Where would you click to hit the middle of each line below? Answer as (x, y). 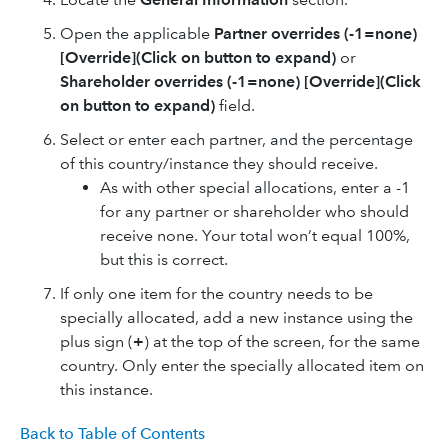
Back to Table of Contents (112, 433)
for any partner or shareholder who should (254, 211)
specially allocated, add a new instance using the (236, 317)
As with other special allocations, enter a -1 (255, 187)
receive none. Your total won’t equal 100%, (255, 235)
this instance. (106, 389)
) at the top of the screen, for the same (282, 341)
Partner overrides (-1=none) (315, 33)
